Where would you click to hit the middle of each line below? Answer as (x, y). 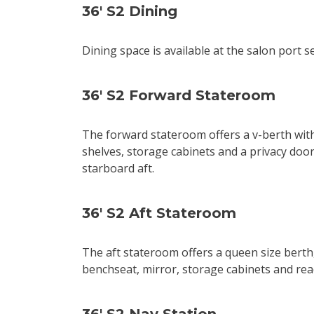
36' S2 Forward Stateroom (179, 95)
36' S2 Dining (130, 11)
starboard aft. (118, 168)
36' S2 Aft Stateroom (159, 213)
